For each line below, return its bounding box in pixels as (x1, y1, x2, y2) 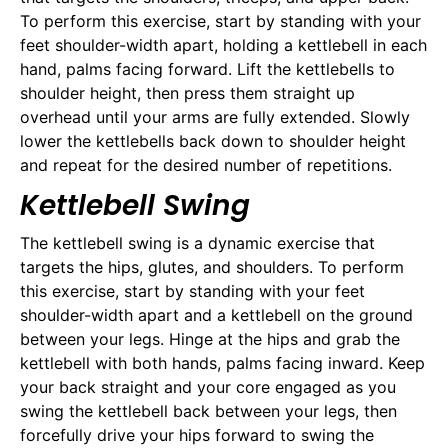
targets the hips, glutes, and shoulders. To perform (20, 257, 404, 278)
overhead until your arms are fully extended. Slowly (20, 106, 410, 127)
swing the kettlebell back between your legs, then (20, 401, 397, 422)
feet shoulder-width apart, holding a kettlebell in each (20, 34, 427, 55)
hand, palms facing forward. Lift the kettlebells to (20, 58, 395, 79)
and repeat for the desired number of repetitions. (20, 154, 392, 175)
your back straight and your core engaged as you (20, 377, 396, 398)
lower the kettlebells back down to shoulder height (20, 130, 406, 151)
